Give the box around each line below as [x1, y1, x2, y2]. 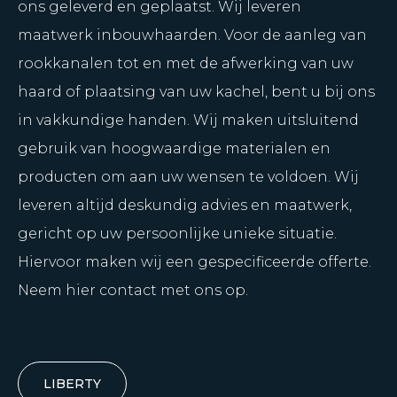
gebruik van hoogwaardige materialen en [18, 140, 331, 157]
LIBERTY [43, 376, 101, 392]
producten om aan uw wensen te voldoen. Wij [18, 168, 359, 185]
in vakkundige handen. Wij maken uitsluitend [18, 112, 359, 128]
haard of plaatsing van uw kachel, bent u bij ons [18, 83, 375, 100]
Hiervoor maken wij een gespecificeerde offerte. [18, 253, 371, 270]
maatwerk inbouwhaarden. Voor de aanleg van [18, 27, 367, 43]
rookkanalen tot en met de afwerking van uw [18, 55, 354, 72]
